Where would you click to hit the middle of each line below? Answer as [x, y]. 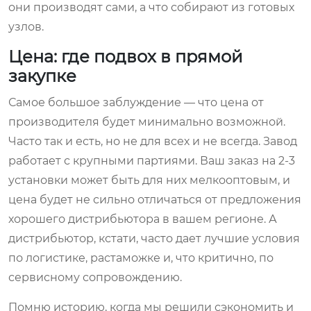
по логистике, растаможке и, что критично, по [141, 258]
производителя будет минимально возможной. [147, 121]
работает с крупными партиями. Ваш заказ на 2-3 [152, 160]
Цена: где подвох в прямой [126, 56]
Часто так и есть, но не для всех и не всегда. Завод [153, 141]
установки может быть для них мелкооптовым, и [149, 180]
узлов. [26, 26]
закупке [42, 76]
